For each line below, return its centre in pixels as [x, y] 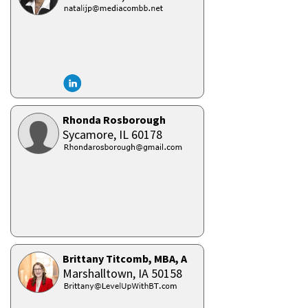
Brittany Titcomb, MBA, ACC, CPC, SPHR [161, 258]
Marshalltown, [100, 273]
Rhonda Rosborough [114, 120]
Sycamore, [91, 134]
